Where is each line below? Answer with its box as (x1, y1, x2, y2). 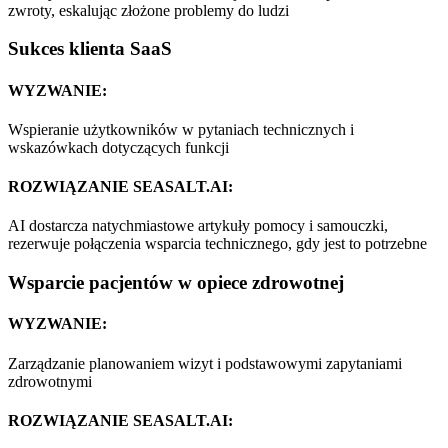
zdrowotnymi (8, 372, 92, 390)
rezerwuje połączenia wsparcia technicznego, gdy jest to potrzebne (8, 235, 427, 253)
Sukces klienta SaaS (8, 38, 172, 60)
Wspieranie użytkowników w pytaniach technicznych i (8, 120, 354, 138)
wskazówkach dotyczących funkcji (8, 138, 229, 156)
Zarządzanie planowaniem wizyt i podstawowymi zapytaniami (8, 354, 402, 372)
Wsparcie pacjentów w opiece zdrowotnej (8, 272, 344, 294)
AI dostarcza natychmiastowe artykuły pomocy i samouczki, (8, 217, 388, 235)
